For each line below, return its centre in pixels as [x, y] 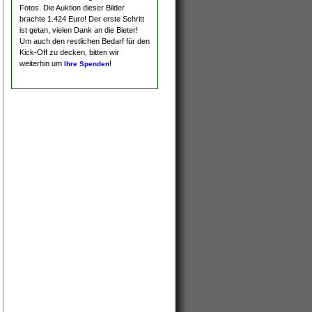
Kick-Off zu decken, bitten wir [69, 52]
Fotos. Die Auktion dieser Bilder [72, 7]
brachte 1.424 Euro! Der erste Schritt [82, 18]
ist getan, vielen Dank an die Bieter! [79, 30]
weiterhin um [42, 63]
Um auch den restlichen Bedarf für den [85, 41]
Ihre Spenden [87, 63]
